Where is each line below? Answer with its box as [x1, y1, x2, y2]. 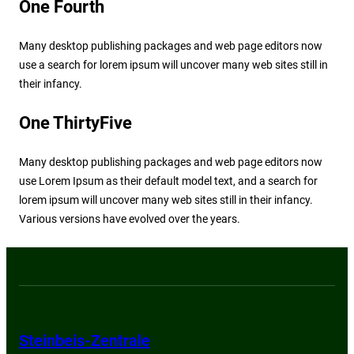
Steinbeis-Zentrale [18, 330, 150, 350]
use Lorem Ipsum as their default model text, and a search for [18, 174, 318, 187]
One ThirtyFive [18, 112, 132, 133]
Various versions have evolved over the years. [18, 212, 240, 225]
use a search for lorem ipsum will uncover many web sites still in [18, 58, 328, 71]
